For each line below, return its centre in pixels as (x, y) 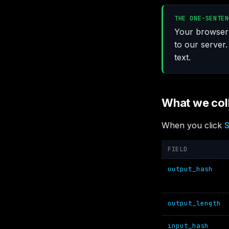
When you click (193, 125)
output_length (194, 203)
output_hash (190, 169)
